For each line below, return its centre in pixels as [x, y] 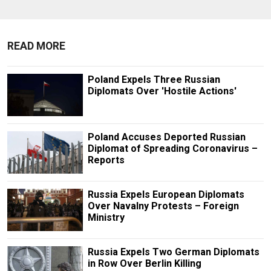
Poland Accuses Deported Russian [166, 137]
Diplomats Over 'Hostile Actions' [162, 91]
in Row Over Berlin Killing [144, 264]
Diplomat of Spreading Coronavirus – [172, 148]
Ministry [106, 218]
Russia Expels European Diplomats [166, 195]
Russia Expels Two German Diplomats [173, 252]
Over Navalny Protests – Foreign [163, 206]
